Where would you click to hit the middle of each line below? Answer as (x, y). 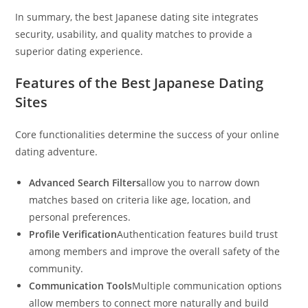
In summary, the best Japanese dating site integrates (137, 17)
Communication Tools (81, 286)
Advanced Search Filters (85, 183)
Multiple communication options (207, 286)
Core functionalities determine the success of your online (147, 134)
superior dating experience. (79, 51)
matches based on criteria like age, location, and (140, 200)
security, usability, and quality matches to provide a (134, 34)
